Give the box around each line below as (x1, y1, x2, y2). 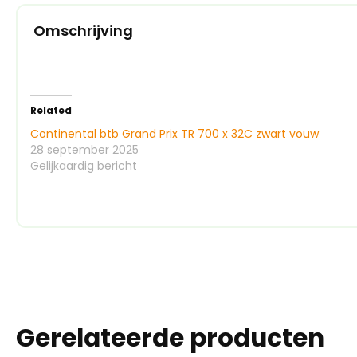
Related (30, 103, 72, 117)
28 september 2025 (30, 141, 139, 158)
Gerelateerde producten (16, 320, 324, 355)
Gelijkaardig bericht (30, 157, 137, 174)
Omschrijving (33, 20, 133, 41)
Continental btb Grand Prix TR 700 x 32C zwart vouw (30, 125, 319, 142)
